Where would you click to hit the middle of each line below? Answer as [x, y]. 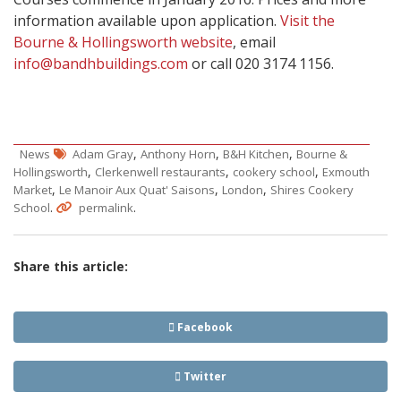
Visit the [307, 21]
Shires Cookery [312, 190]
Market [33, 190]
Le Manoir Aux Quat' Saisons [137, 190]
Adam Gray [103, 154]
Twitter [204, 377]
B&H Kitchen [256, 154]
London [243, 190]
